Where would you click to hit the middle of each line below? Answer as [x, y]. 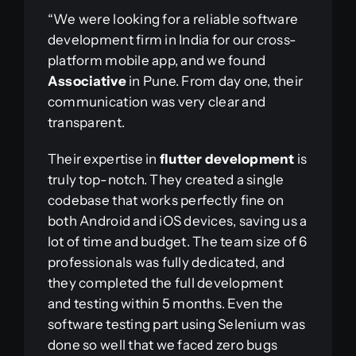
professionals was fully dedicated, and [166, 262]
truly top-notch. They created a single [166, 179]
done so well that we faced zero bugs [163, 344]
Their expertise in [103, 159]
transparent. [86, 122]
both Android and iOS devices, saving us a [177, 221]
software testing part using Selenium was [176, 324]
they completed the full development [165, 282]
